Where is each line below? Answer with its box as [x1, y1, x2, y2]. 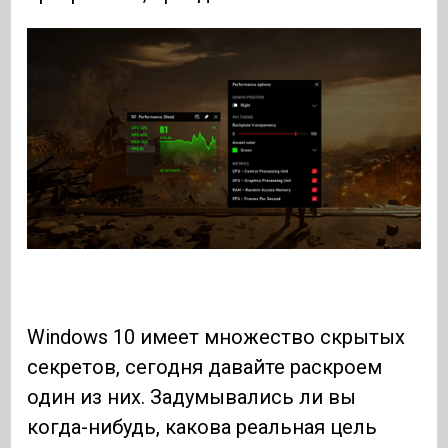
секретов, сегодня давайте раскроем [27, 355, 383, 380]
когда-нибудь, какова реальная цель [27, 415, 378, 440]
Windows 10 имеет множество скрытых [27, 325, 406, 350]
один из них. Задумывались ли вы [27, 385, 357, 410]
